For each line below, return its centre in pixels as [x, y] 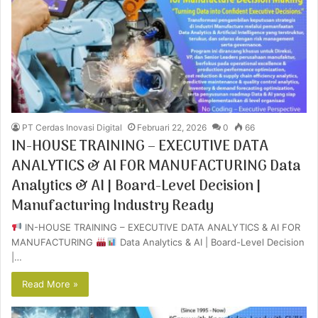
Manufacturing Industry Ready [113, 206]
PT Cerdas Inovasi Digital [72, 127]
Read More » [50, 284]
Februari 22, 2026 [172, 127]
